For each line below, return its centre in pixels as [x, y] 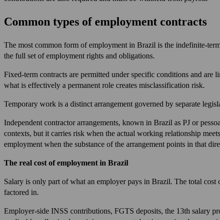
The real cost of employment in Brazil [66, 163]
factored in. [21, 192]
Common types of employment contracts [105, 21]
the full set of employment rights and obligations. [79, 55]
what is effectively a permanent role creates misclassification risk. [104, 85]
